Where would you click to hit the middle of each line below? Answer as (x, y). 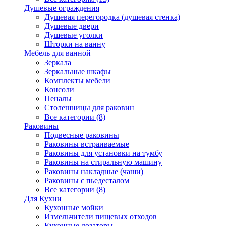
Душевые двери (72, 26)
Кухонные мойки (74, 208)
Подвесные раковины (82, 135)
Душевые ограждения (62, 8)
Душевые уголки (74, 35)
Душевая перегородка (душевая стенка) (112, 17)
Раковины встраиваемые (87, 144)
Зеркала (58, 62)
